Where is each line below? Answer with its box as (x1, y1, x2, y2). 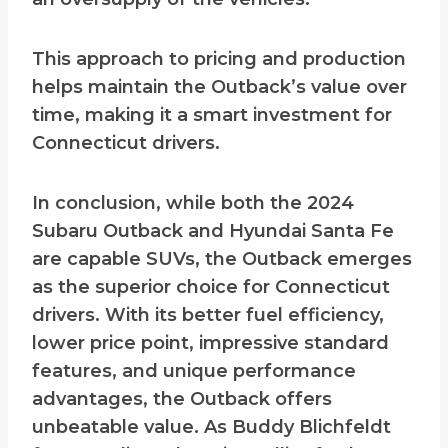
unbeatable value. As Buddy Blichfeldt (32, 416, 391, 439)
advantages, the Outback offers (32, 388, 332, 411)
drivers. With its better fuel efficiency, (32, 304, 384, 327)
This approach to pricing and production (32, 48, 406, 71)
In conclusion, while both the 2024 (32, 192, 354, 215)
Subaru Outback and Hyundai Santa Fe (32, 220, 394, 243)
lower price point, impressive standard (32, 332, 389, 355)
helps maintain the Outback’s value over (32, 76, 407, 99)
